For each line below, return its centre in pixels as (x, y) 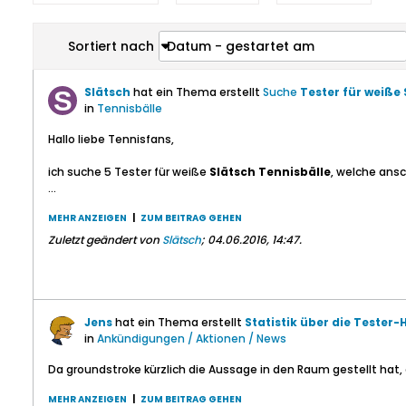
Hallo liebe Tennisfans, (111, 139)
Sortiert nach (111, 46)
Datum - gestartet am (241, 46)
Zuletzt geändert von (105, 240)
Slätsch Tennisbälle (270, 172)
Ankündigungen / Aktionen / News (192, 338)
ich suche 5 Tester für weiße (129, 172)
